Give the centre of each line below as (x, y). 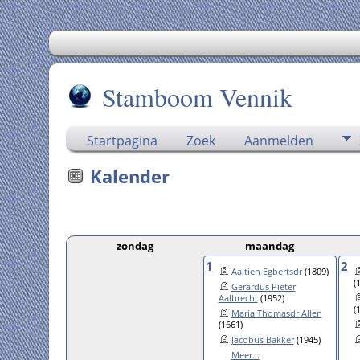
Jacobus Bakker (262, 340)
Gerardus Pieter (263, 286)
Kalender (129, 176)
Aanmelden (278, 141)
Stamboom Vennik (197, 97)
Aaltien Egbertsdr (266, 271)
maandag (270, 245)
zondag (135, 245)
